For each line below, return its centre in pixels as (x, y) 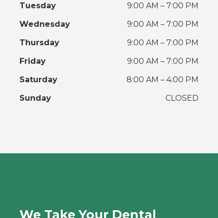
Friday (33, 61)
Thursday (39, 43)
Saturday (38, 80)
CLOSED (182, 98)
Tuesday (38, 6)
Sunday (35, 98)
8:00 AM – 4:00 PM (163, 80)
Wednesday (45, 24)
